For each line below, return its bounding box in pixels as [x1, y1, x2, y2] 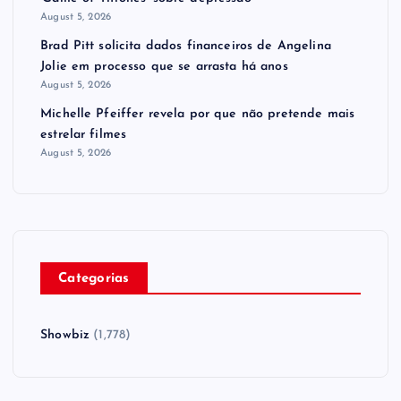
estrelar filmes [40, 127, 127, 141]
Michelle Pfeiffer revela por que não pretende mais [40, 107, 355, 121]
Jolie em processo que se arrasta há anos [40, 59, 288, 73]
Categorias [58, 271, 130, 286]
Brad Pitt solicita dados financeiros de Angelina [40, 38, 331, 53]
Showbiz [40, 328, 90, 342]
